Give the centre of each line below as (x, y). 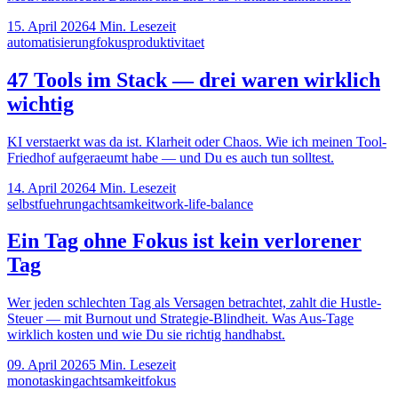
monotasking (43, 381)
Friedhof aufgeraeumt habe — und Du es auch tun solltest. (171, 157)
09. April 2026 (48, 365)
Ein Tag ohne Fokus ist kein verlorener (184, 241)
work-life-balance (204, 203)
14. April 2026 (48, 187)
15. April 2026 (48, 26)
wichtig (40, 103)
